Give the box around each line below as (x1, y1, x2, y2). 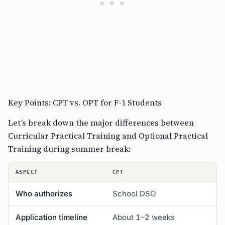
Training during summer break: (8, 143, 131, 154)
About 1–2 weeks (113, 212, 175, 222)
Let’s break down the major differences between (8, 117, 194, 128)
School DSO (113, 189, 156, 198)
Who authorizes (16, 189, 72, 198)
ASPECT (16, 169, 38, 175)
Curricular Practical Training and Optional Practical (8, 130, 208, 141)
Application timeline (16, 212, 87, 222)
